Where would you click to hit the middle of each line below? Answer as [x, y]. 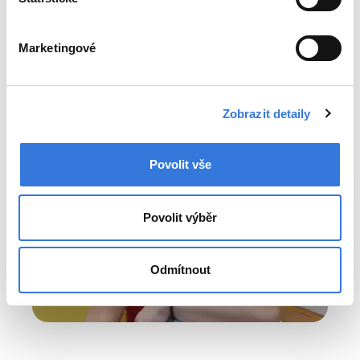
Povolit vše [180, 164]
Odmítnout [180, 270]
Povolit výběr [180, 217]
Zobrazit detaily [266, 113]
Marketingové [57, 48]
